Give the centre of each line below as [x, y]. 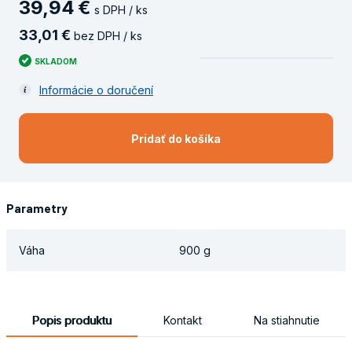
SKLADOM [56, 61]
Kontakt [183, 321]
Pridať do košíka [176, 138]
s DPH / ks [119, 9]
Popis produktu [72, 321]
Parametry [37, 209]
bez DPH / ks [106, 35]
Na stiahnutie [287, 321]
